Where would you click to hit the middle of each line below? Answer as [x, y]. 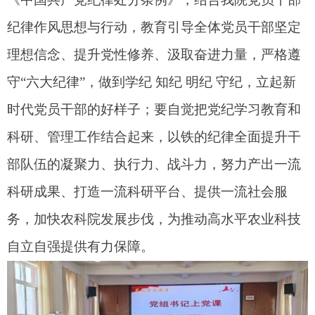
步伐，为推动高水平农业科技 [214, 219]
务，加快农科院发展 [67, 219]
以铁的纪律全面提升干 [234, 136]
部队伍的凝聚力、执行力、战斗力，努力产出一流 [154, 164]
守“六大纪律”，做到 [66, 82]
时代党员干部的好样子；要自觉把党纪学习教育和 [154, 109]
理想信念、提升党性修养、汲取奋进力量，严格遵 [154, 54]
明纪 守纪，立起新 [239, 82]
